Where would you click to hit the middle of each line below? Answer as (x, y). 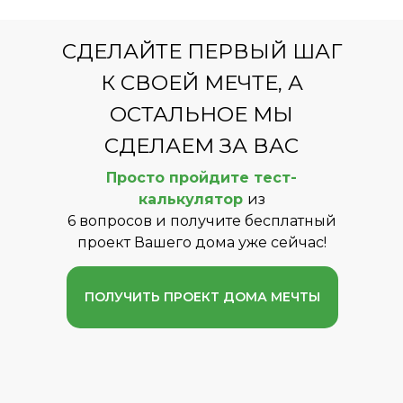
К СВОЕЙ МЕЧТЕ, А (201, 83)
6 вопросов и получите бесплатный (201, 221)
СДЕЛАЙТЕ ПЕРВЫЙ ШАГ (201, 51)
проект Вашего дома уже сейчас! (201, 242)
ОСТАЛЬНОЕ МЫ (201, 114)
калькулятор (190, 199)
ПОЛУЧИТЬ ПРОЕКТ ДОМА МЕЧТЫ (202, 297)
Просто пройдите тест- (201, 178)
